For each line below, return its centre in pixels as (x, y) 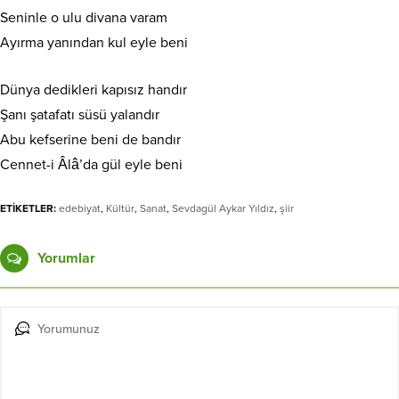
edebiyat (80, 209)
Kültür (120, 209)
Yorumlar (66, 259)
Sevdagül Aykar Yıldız (223, 209)
